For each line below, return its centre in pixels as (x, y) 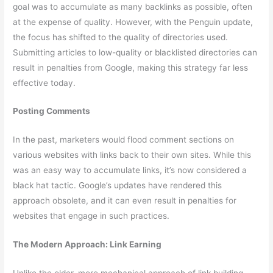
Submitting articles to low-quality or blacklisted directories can (135, 52)
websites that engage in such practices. (91, 216)
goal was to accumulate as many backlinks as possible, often (133, 6)
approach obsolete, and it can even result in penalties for (125, 201)
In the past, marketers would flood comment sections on (124, 140)
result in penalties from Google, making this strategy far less (131, 67)
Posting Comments (52, 111)
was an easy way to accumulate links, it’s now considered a (130, 170)
